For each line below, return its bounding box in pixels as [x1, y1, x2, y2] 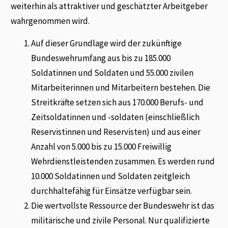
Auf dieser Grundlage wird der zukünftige [31, 37, 182, 49]
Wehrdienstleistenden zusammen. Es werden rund [31, 155, 215, 167]
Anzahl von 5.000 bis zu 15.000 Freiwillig [31, 140, 172, 152]
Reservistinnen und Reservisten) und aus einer [31, 126, 201, 137]
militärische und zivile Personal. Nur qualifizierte [31, 214, 210, 226]
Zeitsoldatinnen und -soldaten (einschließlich [31, 111, 200, 123]
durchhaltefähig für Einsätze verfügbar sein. [31, 185, 192, 196]
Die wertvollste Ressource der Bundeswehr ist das [31, 199, 215, 211]
